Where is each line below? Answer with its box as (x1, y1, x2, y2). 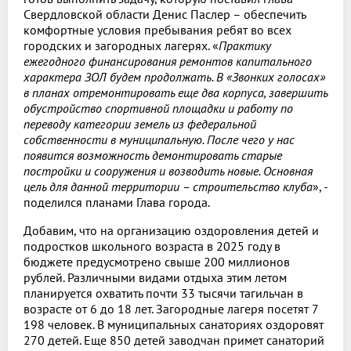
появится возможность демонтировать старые (24, 147, 282, 163)
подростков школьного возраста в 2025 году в (24, 237, 280, 254)
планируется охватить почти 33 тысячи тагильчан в (24, 284, 303, 301)
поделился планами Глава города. (24, 194, 210, 210)
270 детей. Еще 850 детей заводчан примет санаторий (24, 331, 324, 348)
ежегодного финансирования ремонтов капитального (24, 52, 312, 69)
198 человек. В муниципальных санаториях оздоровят (24, 316, 324, 332)
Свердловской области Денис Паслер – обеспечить (24, 5, 306, 22)
